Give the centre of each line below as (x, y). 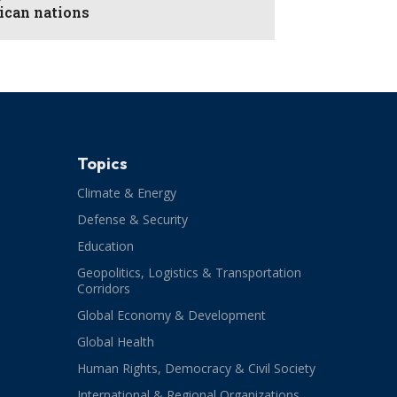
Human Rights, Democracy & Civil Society (196, 369)
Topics (102, 164)
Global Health (115, 342)
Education (105, 246)
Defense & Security (132, 220)
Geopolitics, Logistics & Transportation (189, 273)
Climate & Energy (126, 193)
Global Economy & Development (171, 315)
